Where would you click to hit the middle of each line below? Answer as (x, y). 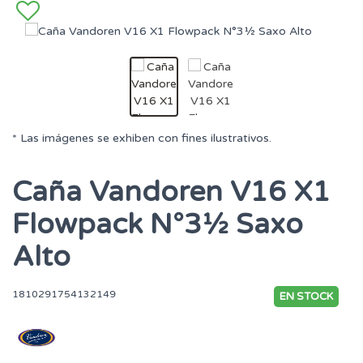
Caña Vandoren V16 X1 (171, 192)
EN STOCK (306, 297)
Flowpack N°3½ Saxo (158, 225)
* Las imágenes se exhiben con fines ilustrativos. (142, 139)
